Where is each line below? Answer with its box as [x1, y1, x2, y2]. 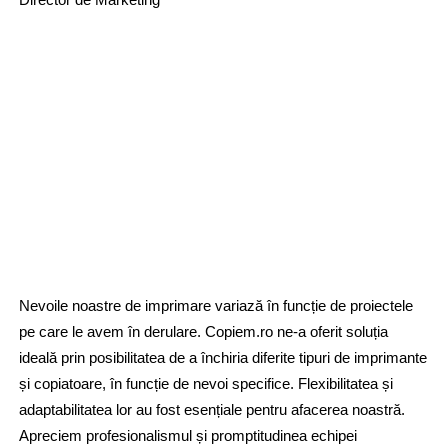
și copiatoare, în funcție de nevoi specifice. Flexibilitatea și [18, 374, 393, 392]
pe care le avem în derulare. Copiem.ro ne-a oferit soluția [18, 322, 388, 340]
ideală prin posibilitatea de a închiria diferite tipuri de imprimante [18, 348, 427, 366]
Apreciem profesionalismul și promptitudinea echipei [18, 426, 357, 444]
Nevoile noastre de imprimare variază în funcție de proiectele [18, 296, 413, 314]
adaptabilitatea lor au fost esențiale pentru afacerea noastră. [18, 400, 405, 418]
